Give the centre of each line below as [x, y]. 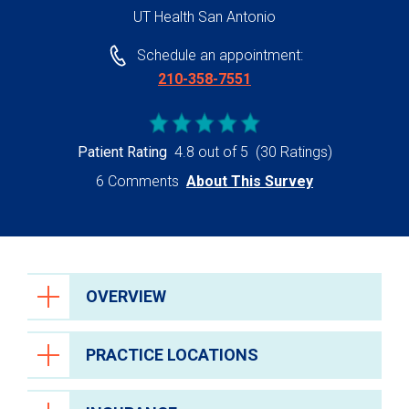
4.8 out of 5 [211, 152]
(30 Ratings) [294, 152]
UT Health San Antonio [204, 17]
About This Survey [250, 182]
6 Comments [137, 182]
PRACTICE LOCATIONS [172, 355]
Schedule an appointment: [220, 56]
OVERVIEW [126, 297]
